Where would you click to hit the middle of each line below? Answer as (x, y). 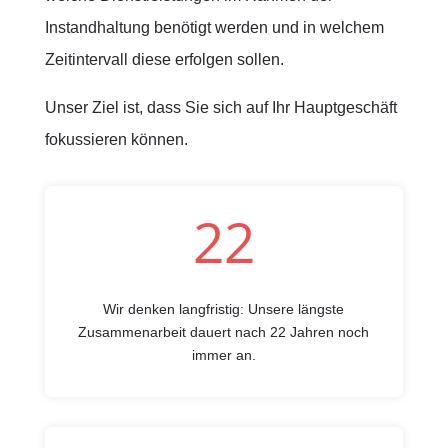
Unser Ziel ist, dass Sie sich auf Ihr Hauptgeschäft (220, 107)
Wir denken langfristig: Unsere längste (224, 309)
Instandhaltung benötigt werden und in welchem (214, 27)
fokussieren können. (116, 139)
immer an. (223, 355)
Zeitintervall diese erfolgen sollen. (164, 59)
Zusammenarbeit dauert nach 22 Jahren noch (224, 332)
